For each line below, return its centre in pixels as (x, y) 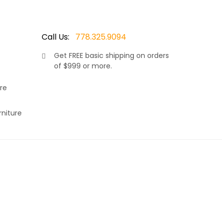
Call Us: (55, 37)
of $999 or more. (83, 66)
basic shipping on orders (126, 55)
